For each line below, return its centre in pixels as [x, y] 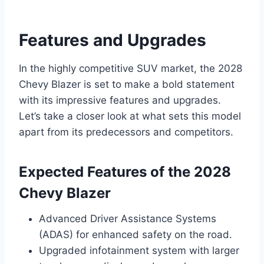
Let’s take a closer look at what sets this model [130, 116]
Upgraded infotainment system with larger [139, 250]
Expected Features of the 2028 [125, 171]
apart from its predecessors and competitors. [126, 132]
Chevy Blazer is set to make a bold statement [127, 84]
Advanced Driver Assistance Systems [128, 218]
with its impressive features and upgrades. [120, 100]
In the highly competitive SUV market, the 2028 [131, 68]
